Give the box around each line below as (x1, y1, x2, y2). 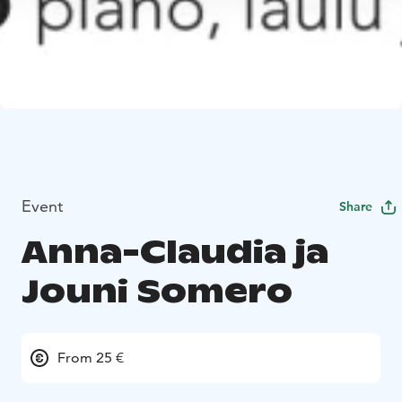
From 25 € (57, 348, 124, 366)
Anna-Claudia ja (22, 231, 328, 272)
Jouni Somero (22, 270, 293, 311)
